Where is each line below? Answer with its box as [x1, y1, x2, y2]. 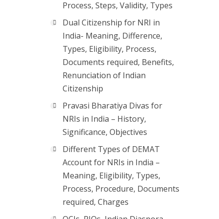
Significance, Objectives [63, 127, 147, 137]
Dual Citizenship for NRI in [63, 17, 160, 28]
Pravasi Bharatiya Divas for [63, 100, 162, 111]
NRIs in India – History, [63, 113, 146, 124]
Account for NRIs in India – [63, 157, 160, 168]
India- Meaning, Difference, [63, 30, 162, 41]
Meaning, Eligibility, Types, [63, 170, 160, 181]
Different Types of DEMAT [63, 144, 160, 154]
